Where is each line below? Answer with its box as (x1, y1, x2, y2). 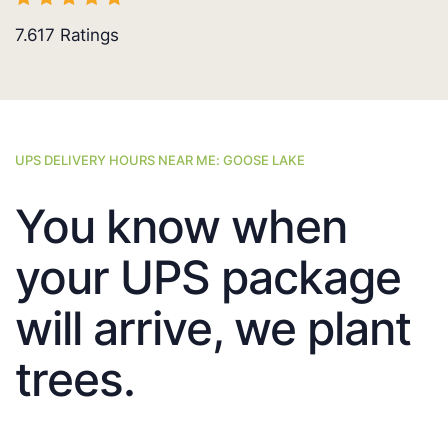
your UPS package (15, 249, 401, 306)
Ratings (55, 25, 119, 46)
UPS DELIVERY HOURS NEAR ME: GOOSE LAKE (15, 152, 305, 169)
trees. (15, 351, 135, 408)
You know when (15, 198, 347, 255)
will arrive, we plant (15, 300, 411, 357)
